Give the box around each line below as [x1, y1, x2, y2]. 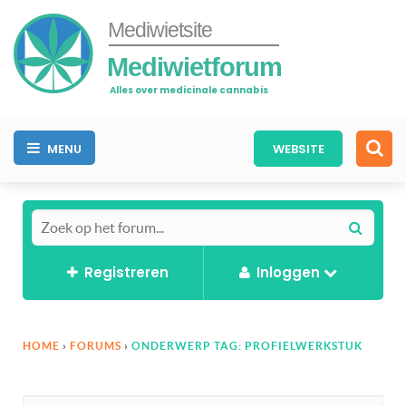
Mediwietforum [107, 52, 282, 82]
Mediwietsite [108, 18, 212, 42]
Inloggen [256, 262, 320, 282]
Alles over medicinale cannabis [110, 82, 268, 97]
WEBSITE [272, 140, 324, 158]
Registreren [83, 262, 169, 282]
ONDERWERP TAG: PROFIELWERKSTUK [131, 339, 362, 352]
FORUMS [70, 339, 121, 352]
